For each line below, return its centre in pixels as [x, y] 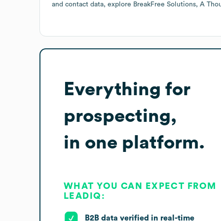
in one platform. [134, 142]
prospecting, [120, 116]
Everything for [127, 89]
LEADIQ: [85, 196]
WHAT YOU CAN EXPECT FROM [140, 186]
